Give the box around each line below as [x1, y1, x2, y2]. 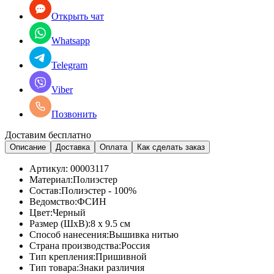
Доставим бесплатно [5, 129, 91, 140]
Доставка [56, 142, 90, 152]
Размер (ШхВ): [29, 218, 91, 229]
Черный [53, 207, 86, 218]
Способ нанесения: [29, 229, 109, 240]
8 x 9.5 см [91, 218, 130, 229]
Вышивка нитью [109, 229, 179, 240]
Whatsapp [51, 35, 90, 46]
